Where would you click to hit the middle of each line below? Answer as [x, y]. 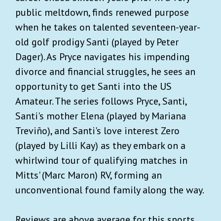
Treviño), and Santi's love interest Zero [97, 130]
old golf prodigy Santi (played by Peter [97, 42]
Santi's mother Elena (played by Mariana [101, 116]
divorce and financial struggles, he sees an [105, 71]
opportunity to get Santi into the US [93, 86]
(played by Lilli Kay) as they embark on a [100, 145]
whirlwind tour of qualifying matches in [101, 160]
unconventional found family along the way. [110, 190]
